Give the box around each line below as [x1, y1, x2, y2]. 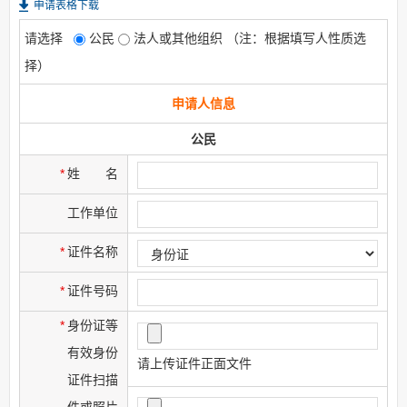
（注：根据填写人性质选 [223, 31, 366, 46]
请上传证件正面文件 [137, 355, 252, 371]
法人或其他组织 [130, 31, 223, 46]
